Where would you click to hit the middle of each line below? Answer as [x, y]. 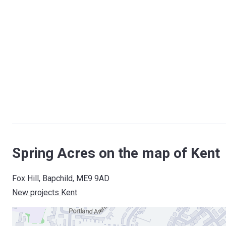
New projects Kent [45, 192]
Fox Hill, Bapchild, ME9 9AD [61, 178]
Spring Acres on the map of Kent [116, 153]
